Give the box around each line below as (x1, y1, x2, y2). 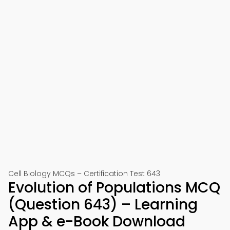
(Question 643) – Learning (8, 195, 198, 215)
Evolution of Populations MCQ (8, 178, 220, 198)
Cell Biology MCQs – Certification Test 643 (8, 168, 160, 179)
